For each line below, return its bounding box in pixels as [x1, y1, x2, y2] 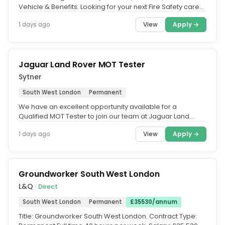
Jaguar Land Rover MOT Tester [19, 59, 145, 70]
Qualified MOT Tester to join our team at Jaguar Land [19, 111, 189, 121]
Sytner [19, 72, 42, 82]
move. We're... [19, 12, 65, 21]
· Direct [35, 182, 58, 191]
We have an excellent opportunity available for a [19, 102, 177, 111]
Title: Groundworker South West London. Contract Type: [19, 211, 197, 221]
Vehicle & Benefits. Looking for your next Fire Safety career [19, 2, 206, 12]
